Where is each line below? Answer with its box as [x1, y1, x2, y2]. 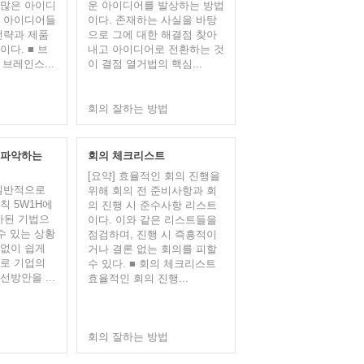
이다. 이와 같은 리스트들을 [87, 214, 217, 226]
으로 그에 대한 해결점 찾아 [87, 28, 217, 41]
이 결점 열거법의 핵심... [87, 58, 202, 70]
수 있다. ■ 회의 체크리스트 [87, 258, 216, 270]
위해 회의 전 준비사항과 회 [87, 184, 217, 197]
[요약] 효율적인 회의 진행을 [87, 170, 220, 182]
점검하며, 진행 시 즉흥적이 [87, 228, 217, 240]
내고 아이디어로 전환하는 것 [87, 43, 224, 55]
